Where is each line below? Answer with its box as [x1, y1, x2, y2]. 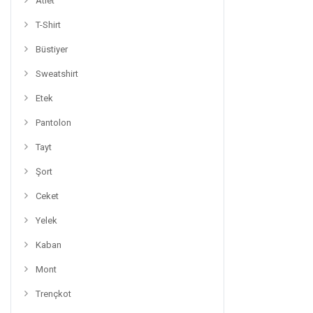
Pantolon [36, 117, 71, 128]
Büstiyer [36, 44, 68, 54]
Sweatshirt [36, 68, 78, 79]
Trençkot [36, 289, 71, 299]
